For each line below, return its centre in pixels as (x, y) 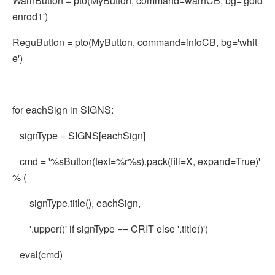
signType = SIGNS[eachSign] (79, 135)
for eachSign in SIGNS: (63, 110)
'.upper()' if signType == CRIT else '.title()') (110, 229)
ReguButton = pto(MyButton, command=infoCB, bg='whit (135, 42)
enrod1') (30, 16)
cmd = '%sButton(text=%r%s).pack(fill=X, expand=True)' (136, 161)
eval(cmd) (37, 254)
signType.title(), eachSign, (76, 203)
